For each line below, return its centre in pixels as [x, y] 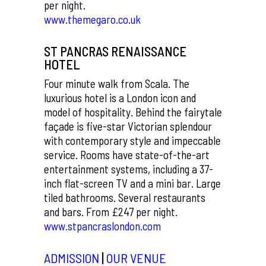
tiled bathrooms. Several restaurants [125, 197]
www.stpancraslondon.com [102, 226]
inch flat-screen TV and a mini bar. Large [132, 183]
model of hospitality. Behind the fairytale [133, 112]
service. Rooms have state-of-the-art [127, 155]
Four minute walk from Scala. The [117, 83]
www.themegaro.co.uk [92, 19]
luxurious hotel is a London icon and [120, 98]
